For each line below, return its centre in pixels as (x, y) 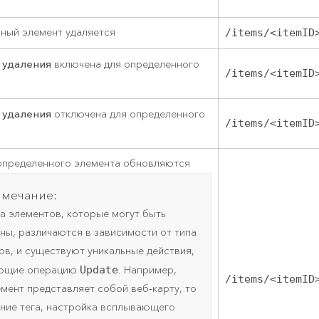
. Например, (148, 271)
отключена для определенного (129, 115)
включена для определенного (126, 65)
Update (99, 270)
